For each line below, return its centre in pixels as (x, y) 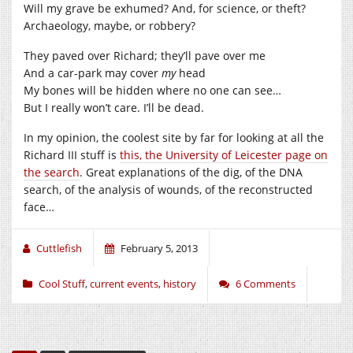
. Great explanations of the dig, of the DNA (191, 172)
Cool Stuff (62, 283)
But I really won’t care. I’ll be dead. (114, 107)
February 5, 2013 (159, 248)
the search (52, 172)
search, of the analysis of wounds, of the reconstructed (168, 189)
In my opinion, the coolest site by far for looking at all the (174, 137)
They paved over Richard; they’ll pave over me (145, 55)
